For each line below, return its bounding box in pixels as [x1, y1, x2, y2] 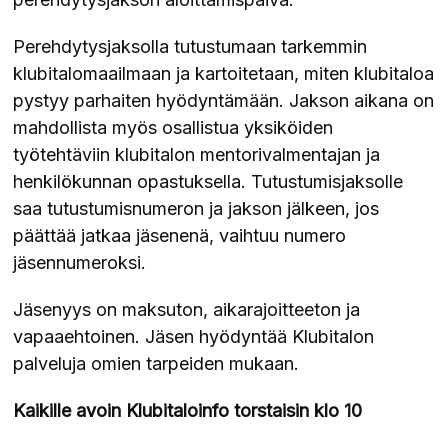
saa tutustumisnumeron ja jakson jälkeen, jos [13, 198, 380, 219]
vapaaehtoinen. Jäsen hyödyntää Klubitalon [13, 326, 375, 347]
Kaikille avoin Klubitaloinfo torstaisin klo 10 [13, 400, 363, 421]
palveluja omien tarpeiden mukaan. [13, 353, 300, 374]
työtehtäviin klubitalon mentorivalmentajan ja [13, 144, 381, 165]
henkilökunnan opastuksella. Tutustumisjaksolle [13, 171, 404, 192]
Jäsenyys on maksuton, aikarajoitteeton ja [13, 299, 361, 320]
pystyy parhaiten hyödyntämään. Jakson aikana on [13, 90, 435, 111]
